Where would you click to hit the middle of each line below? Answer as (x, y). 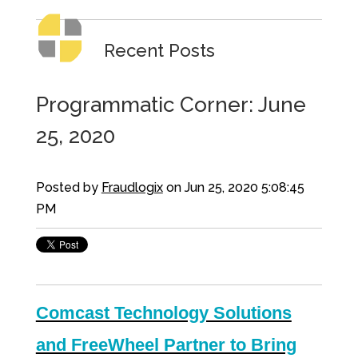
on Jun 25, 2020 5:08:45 (233, 188)
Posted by (68, 188)
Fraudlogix (132, 188)
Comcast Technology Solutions (163, 313)
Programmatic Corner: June (171, 104)
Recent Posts (159, 50)
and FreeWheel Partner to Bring (166, 345)
